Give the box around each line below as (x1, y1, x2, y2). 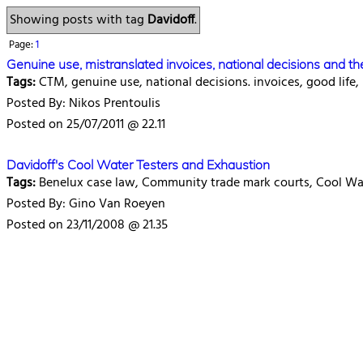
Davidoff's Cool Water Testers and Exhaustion (6, 156, 270, 173)
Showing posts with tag (10, 10, 147, 31)
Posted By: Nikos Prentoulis (6, 93, 160, 114)
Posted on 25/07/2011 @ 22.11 (6, 114, 165, 135)
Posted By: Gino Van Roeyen (6, 194, 165, 215)
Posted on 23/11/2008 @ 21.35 (6, 215, 168, 236)
